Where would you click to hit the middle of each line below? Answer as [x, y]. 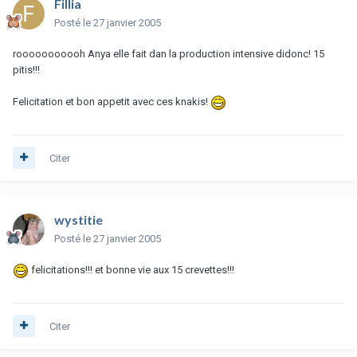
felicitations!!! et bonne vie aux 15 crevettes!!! [131, 269]
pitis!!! [26, 69]
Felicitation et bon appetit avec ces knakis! [112, 101]
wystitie [78, 219]
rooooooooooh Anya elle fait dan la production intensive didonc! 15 [169, 53]
